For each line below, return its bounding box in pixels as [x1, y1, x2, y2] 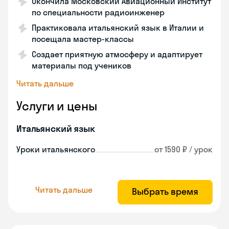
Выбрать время [132, 186, 198, 197]
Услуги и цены [16, 98, 97, 113]
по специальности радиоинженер [32, 7, 165, 17]
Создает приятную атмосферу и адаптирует [32, 49, 202, 59]
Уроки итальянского [16, 144, 95, 154]
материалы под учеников [32, 60, 131, 71]
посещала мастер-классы [32, 34, 134, 44]
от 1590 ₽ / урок [154, 144, 213, 154]
